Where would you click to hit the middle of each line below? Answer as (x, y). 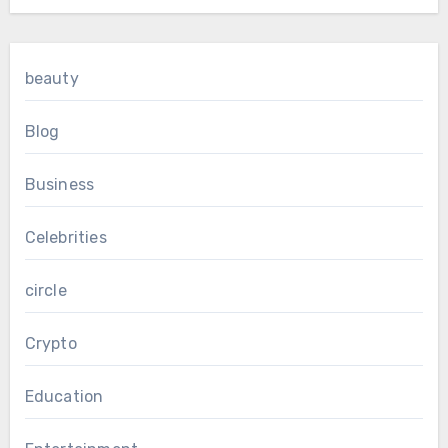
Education (64, 397)
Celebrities (65, 238)
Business (59, 185)
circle (45, 291)
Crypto (50, 344)
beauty (51, 79)
